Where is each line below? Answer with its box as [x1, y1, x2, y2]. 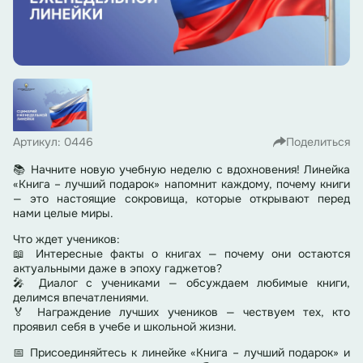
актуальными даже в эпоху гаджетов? [13, 261, 222, 276]
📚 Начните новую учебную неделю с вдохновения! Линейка [13, 162, 350, 177]
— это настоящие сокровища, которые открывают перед [13, 191, 350, 207]
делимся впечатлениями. [13, 290, 149, 305]
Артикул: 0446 [13, 135, 93, 150]
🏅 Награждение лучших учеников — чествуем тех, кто [13, 305, 350, 320]
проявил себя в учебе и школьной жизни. [13, 319, 237, 335]
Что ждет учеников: [13, 232, 120, 247]
